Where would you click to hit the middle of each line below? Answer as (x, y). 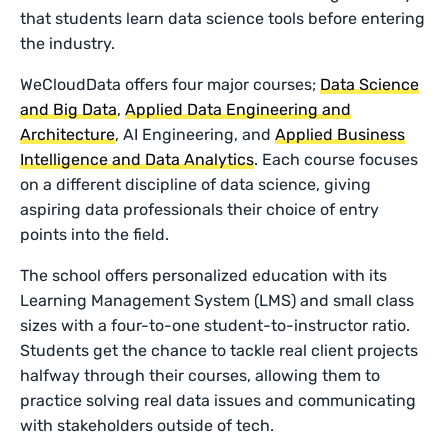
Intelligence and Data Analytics (137, 159)
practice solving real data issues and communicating (218, 400)
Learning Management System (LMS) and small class (217, 300)
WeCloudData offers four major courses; (170, 84)
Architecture (67, 134)
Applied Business (340, 134)
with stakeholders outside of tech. (149, 425)
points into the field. (97, 234)
